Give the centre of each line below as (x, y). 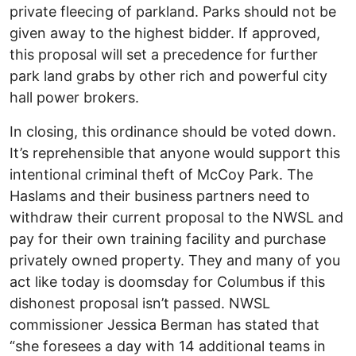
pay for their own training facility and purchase (168, 238)
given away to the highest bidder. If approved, (165, 33)
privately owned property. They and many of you (175, 260)
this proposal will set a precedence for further (164, 54)
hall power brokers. (74, 97)
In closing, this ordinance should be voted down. (173, 131)
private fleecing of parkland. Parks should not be (173, 11)
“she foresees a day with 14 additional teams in (168, 346)
